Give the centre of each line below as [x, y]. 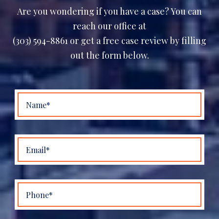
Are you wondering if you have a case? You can [109, 11]
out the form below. [109, 55]
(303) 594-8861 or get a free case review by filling [109, 41]
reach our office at [109, 26]
